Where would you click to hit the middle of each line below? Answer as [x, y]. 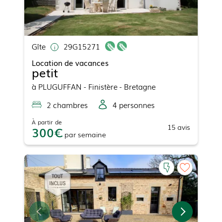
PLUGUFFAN [60, 86]
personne [134, 104]
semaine [92, 134]
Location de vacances [70, 62]
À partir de [47, 122]
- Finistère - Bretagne [119, 86]
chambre [68, 104]
